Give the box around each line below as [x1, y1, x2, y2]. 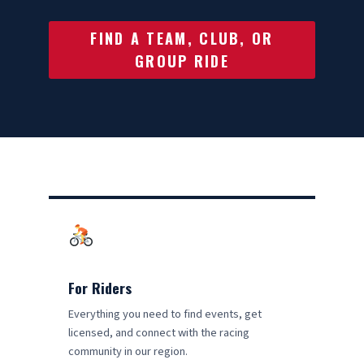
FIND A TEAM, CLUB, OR [90, 28, 274, 50]
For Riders [68, 277, 132, 299]
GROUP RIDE [134, 50, 230, 72]
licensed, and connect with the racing [68, 324, 249, 342]
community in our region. [68, 343, 188, 361]
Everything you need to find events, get [68, 305, 262, 323]
